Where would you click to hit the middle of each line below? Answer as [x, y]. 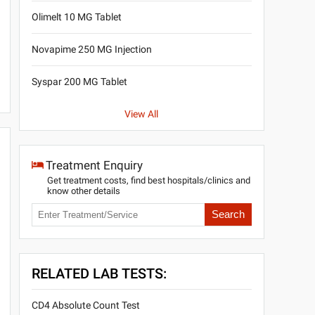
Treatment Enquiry [94, 166]
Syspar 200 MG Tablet [79, 82]
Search [228, 215]
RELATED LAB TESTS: [99, 274]
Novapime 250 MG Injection [91, 50]
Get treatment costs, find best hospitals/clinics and [148, 181]
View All [142, 114]
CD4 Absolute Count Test [85, 306]
